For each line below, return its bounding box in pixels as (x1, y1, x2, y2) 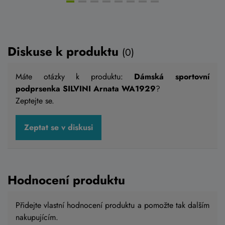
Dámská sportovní (134, 71, 210, 83)
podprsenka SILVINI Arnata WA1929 (16, 83, 156, 95)
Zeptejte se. (16, 95, 54, 107)
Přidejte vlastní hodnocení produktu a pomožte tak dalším (16, 199, 209, 211)
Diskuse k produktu (8, 43, 122, 61)
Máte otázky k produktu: (16, 71, 135, 83)
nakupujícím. (16, 211, 58, 223)
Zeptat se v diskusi (24, 122, 93, 134)
